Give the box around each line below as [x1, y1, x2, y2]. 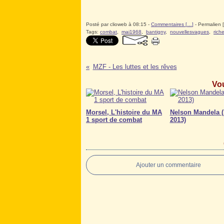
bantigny [146, 29, 165, 35]
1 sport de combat [86, 116, 142, 124]
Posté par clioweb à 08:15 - [86, 21, 151, 27]
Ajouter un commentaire [136, 161, 201, 169]
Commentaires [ [151, 21, 187, 27]
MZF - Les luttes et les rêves [92, 63, 177, 71]
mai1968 [121, 29, 141, 35]
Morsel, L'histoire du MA [86, 108, 162, 116]
